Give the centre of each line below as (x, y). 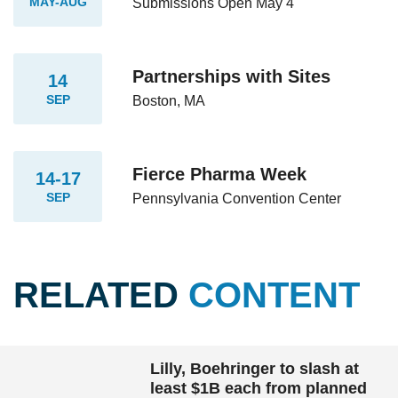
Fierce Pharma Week (220, 175)
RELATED (101, 295)
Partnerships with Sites (232, 77)
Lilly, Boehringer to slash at (255, 368)
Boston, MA (169, 101)
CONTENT (274, 295)
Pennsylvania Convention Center (237, 199)
